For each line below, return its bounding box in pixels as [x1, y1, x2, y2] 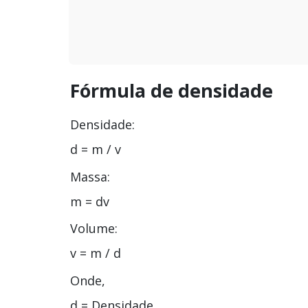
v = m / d [70, 245, 121, 262]
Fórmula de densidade [70, 77, 273, 103]
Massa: [70, 168, 110, 185]
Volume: [70, 220, 118, 237]
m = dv [70, 192, 109, 210]
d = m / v [70, 141, 121, 158]
